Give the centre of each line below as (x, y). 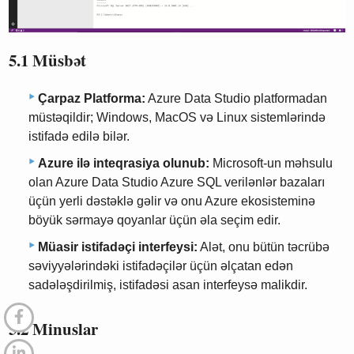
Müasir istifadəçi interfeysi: (118, 247)
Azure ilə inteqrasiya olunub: (124, 163)
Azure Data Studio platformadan (236, 98)
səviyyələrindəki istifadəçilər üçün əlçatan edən (161, 265)
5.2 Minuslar (54, 328)
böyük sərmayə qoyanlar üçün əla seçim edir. (154, 220)
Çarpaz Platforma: (92, 98)
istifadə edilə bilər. (79, 136)
